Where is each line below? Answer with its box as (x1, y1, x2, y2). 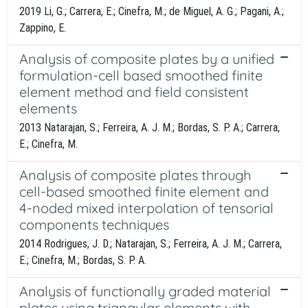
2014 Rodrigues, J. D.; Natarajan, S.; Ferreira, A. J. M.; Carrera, (19, 236, 282, 250)
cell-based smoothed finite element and (19, 182, 269, 200)
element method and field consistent (19, 82, 249, 100)
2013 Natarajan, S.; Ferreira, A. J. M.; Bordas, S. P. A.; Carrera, (19, 120, 280, 134)
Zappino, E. (19, 21, 66, 34)
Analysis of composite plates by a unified (19, 49, 274, 67)
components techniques (19, 215, 169, 233)
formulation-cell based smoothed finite (19, 66, 263, 84)
